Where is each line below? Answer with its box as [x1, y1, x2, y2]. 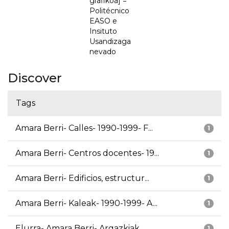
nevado [89, 47, 116, 57]
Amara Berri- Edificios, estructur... [15, 173, 149, 184]
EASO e [89, 16, 117, 26]
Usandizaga [89, 37, 131, 47]
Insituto [89, 27, 117, 36]
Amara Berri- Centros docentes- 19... [15, 148, 159, 158]
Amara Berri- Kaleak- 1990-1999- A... [15, 198, 157, 209]
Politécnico [89, 6, 129, 16]
